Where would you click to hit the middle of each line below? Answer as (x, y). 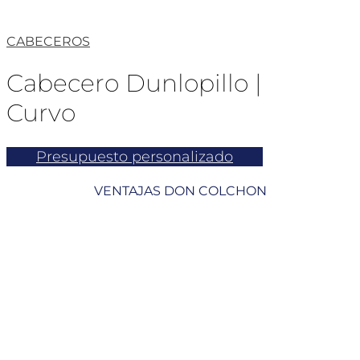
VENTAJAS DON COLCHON (180, 190)
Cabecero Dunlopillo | (134, 84)
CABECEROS (48, 41)
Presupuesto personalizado (135, 157)
